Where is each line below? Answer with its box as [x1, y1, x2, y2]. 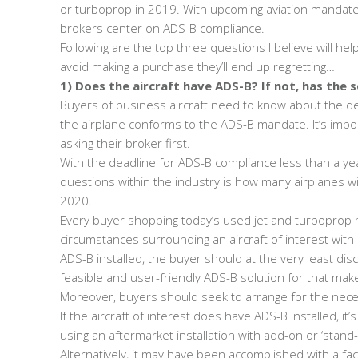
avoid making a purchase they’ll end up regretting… [60, 58, 335, 74]
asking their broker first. [60, 135, 190, 151]
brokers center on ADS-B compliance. [60, 20, 265, 36]
